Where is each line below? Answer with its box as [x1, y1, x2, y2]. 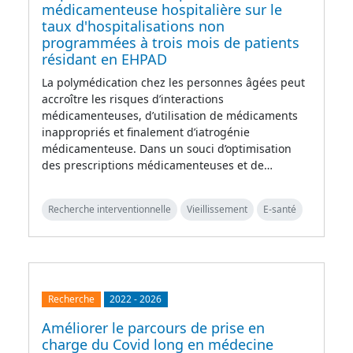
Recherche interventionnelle [48, 202, 171, 216]
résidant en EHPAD [42, 49, 167, 69]
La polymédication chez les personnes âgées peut [42, 74, 305, 90]
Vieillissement [187, 202, 247, 216]
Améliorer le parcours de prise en [42, 318, 265, 338]
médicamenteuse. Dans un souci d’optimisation [42, 140, 292, 156]
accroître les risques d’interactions [42, 91, 224, 106]
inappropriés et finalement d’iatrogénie [42, 124, 250, 139]
